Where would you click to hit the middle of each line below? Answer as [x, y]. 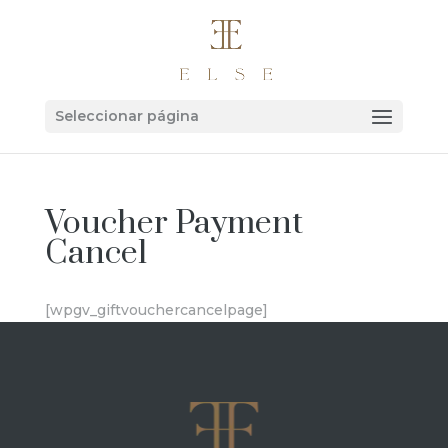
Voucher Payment [173, 223]
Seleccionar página [126, 116]
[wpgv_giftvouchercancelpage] [156, 310]
